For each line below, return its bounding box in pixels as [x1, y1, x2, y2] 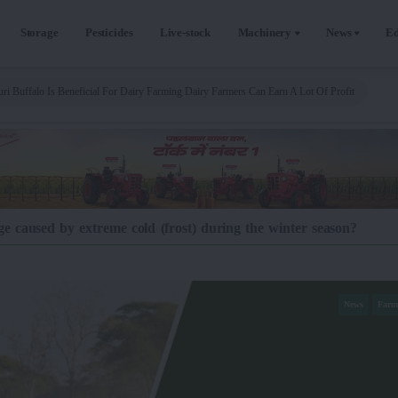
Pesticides [84, 26, 133, 39]
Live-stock [159, 26, 211, 39]
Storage [20, 26, 59, 39]
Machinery [237, 26, 292, 39]
